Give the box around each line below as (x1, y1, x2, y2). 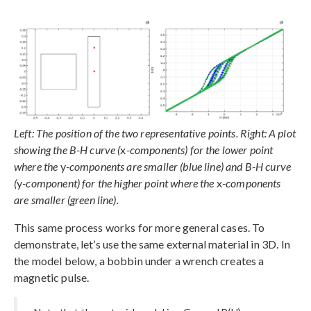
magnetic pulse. (14, 270, 90, 284)
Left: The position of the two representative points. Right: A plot (14, 126, 296, 140)
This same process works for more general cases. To (14, 220, 265, 234)
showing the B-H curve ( (14, 142, 121, 156)
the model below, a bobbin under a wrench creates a (14, 253, 264, 267)
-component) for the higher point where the (22, 176, 215, 190)
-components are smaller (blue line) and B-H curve (65, 159, 292, 173)
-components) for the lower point (126, 142, 274, 156)
